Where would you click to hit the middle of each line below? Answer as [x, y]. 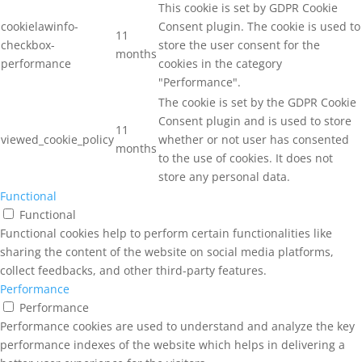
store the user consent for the [239, 45]
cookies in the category [220, 64]
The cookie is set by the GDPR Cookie [257, 103]
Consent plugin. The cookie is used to [259, 27]
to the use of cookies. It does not [246, 158]
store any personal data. [224, 177]
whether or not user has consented [254, 140]
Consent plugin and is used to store [255, 121]
